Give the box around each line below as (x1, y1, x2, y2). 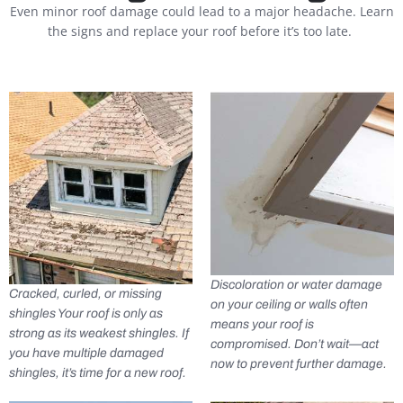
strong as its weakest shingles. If (9, 326, 189, 340)
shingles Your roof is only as (9, 306, 163, 320)
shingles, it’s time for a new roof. (9, 365, 186, 380)
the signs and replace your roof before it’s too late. (48, 22, 355, 40)
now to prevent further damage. (210, 357, 387, 372)
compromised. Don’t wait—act (210, 337, 379, 352)
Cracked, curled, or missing (9, 286, 162, 300)
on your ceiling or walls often (210, 298, 368, 312)
